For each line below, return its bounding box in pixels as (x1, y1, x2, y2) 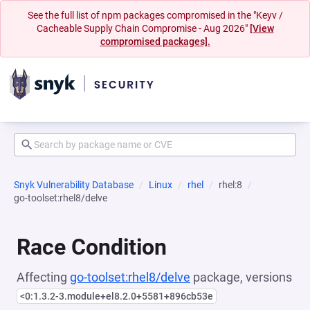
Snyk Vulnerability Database (14, 179, 134, 190)
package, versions (190, 270, 292, 284)
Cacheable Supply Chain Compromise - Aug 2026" (36, 23, 250, 34)
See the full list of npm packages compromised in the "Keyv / (27, 10, 283, 21)
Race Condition (17, 234, 167, 260)
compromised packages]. (100, 36, 210, 47)
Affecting (17, 270, 70, 284)
